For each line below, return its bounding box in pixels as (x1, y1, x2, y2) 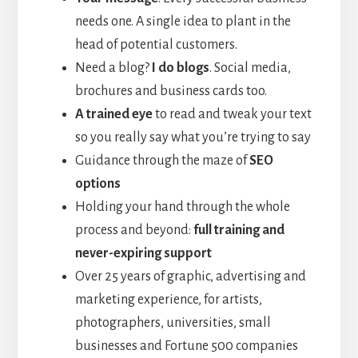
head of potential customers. (74, 38, 237, 53)
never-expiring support (74, 246, 212, 261)
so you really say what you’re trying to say (74, 130, 311, 145)
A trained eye (74, 107, 153, 122)
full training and (193, 223, 284, 238)
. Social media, (209, 61, 291, 76)
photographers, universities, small (74, 316, 271, 331)
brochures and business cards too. (74, 84, 267, 99)
